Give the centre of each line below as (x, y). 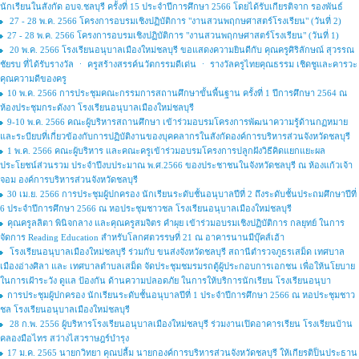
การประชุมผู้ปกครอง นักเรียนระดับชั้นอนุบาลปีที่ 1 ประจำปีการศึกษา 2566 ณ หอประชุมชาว (181, 295)
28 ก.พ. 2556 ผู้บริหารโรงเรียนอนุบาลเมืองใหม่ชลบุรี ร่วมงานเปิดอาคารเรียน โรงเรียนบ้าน (180, 324)
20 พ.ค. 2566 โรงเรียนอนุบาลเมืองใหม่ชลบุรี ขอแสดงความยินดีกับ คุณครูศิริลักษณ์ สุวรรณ (181, 50)
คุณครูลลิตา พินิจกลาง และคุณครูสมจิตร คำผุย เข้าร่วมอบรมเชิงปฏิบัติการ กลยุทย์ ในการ (176, 223)
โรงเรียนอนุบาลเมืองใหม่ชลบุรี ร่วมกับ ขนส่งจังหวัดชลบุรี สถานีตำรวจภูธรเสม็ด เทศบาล (176, 252)
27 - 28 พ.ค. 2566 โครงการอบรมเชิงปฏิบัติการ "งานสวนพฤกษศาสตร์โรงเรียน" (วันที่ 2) (174, 21)
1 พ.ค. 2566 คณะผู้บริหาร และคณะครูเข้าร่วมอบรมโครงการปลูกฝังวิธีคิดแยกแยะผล (166, 151)
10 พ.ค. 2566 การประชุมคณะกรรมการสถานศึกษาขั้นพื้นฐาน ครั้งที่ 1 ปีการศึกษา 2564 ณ (177, 93)
